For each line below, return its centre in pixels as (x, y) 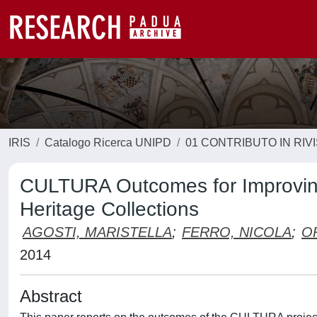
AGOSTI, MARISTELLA (97, 232)
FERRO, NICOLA (237, 232)
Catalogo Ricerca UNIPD (108, 143)
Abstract (51, 296)
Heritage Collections (109, 209)
